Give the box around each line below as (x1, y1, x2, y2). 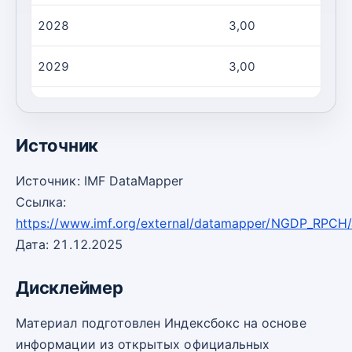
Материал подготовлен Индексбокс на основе (16, 315, 306, 332)
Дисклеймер (16, 277, 123, 298)
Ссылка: (16, 194, 67, 210)
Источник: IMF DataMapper (16, 173, 184, 189)
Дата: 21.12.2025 (16, 236, 123, 252)
